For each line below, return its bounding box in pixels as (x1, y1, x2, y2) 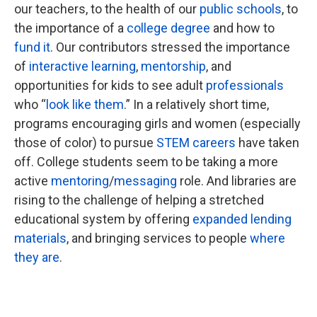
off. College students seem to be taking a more (14, 154, 278, 169)
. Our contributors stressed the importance (50, 40, 290, 54)
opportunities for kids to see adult (14, 78, 206, 93)
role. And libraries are (177, 173, 296, 188)
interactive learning (29, 59, 136, 74)
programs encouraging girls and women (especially (14, 116, 301, 131)
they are (14, 250, 59, 265)
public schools (200, 1, 282, 16)
